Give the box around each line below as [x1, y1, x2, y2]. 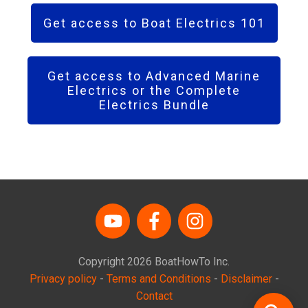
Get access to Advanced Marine [47, 69, 261, 84]
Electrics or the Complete [67, 83, 241, 98]
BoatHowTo [155, 255, 210, 268]
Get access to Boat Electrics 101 [43, 16, 265, 31]
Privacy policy [29, 272, 97, 285]
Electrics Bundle [98, 98, 210, 113]
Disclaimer [220, 272, 272, 285]
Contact [135, 289, 173, 302]
